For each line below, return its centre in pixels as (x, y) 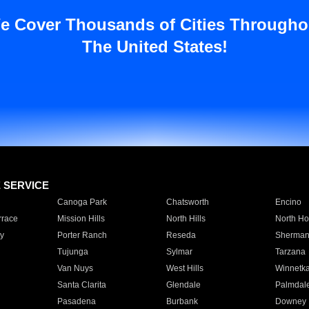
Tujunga (72, 252)
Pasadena (76, 301)
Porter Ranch (82, 235)
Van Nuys (75, 268)
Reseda (181, 235)
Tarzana (290, 252)
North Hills (186, 219)
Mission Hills (81, 219)
